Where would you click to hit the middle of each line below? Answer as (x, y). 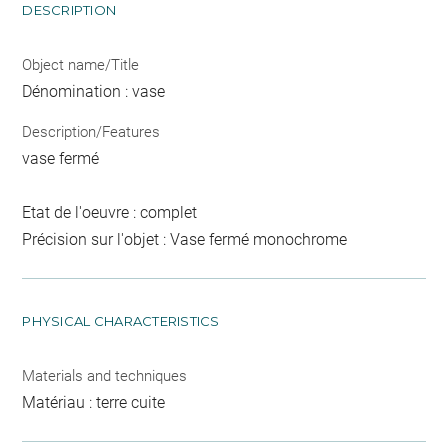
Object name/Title (81, 65)
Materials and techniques (105, 375)
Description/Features (91, 131)
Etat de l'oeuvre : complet (110, 212)
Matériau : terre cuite (94, 402)
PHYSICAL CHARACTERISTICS (121, 320)
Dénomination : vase (94, 92)
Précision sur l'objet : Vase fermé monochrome (185, 239)
